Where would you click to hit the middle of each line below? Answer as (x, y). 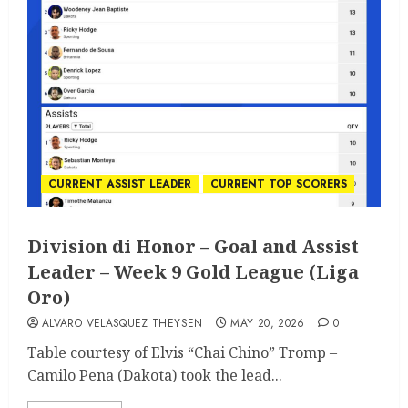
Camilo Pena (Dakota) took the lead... (155, 376)
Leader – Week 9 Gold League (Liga (193, 272)
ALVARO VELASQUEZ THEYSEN (122, 324)
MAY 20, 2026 (268, 324)
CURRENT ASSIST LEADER (120, 184)
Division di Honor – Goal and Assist (193, 247)
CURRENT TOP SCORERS (279, 184)
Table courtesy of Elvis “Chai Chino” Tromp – (182, 353)
